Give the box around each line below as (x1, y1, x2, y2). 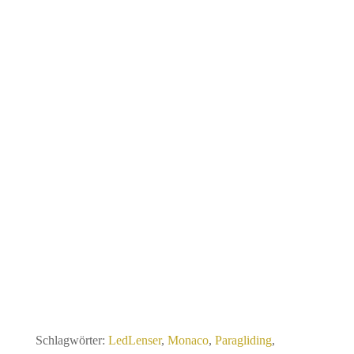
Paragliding (214, 333, 272, 348)
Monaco (167, 333, 209, 348)
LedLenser (107, 333, 161, 348)
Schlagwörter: (35, 333, 108, 348)
